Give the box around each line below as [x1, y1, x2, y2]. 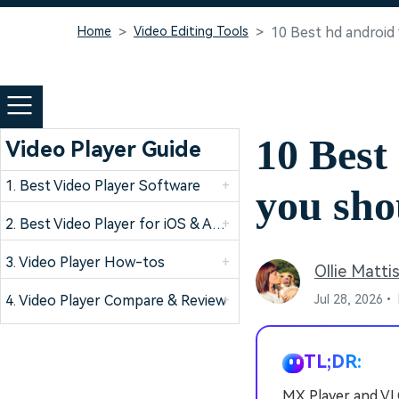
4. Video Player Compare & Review [5, 292, 226, 309]
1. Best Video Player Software [5, 177, 200, 194]
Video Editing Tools [134, 24, 248, 38]
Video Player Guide [5, 137, 201, 162]
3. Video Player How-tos [5, 254, 165, 271]
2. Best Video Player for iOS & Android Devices [212, 216, 225, 232]
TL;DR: [304, 351, 362, 372]
